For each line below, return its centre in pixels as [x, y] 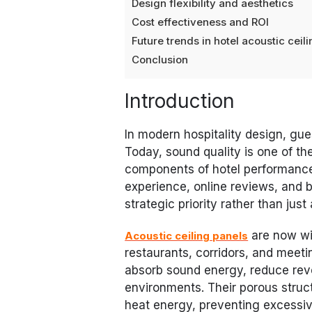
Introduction [180, 101]
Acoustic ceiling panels [187, 235]
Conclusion [160, 59]
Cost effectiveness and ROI [201, 22]
